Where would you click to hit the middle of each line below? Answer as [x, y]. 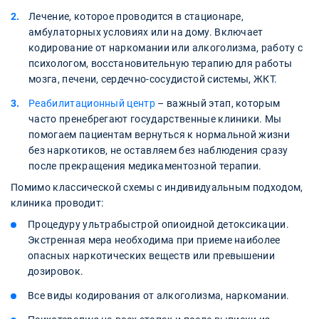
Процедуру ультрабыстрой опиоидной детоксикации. [159, 224]
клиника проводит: [57, 203]
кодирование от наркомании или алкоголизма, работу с [166, 47]
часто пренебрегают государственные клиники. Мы [155, 119]
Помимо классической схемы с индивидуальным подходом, [157, 187]
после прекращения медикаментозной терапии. [145, 166]
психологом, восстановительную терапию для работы [161, 63]
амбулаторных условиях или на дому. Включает [146, 32]
